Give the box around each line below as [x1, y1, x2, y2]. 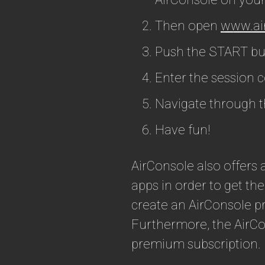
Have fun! [155, 122, 211, 137]
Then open [155, 18, 221, 33]
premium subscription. [131, 236, 261, 251]
